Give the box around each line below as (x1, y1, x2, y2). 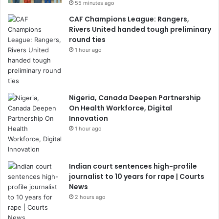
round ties (69, 35, 106, 44)
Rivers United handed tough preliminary (69, 24, 211, 34)
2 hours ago (75, 194, 106, 200)
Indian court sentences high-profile (69, 161, 197, 171)
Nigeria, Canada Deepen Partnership (69, 93, 201, 103)
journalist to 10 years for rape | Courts (69, 172, 204, 181)
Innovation (69, 113, 108, 123)
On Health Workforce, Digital (69, 103, 172, 113)
